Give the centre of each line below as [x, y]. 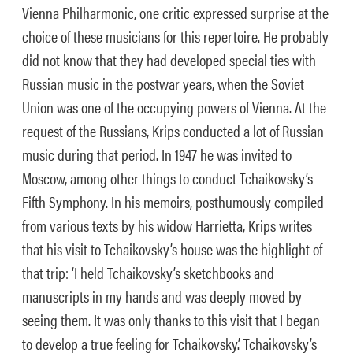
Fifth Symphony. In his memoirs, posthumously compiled [173, 201]
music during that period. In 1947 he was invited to [157, 154]
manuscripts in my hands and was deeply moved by [162, 296]
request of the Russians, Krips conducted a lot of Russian [173, 130]
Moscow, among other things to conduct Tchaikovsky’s [167, 178]
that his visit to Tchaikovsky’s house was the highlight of [172, 249]
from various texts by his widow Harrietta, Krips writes [167, 225]
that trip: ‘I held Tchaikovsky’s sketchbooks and [148, 272]
